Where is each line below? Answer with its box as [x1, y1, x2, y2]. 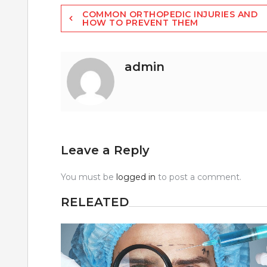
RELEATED [61, 195, 129, 210]
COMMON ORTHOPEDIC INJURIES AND [82, 9, 257, 20]
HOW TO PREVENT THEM [82, 17, 198, 29]
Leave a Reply [61, 143, 150, 158]
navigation [60, 27, 142, 45]
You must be [61, 172, 116, 183]
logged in [116, 172, 156, 183]
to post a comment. [156, 172, 241, 183]
